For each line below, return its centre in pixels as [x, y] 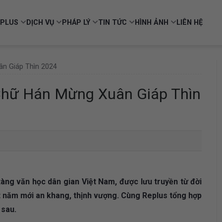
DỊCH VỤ [40, 23]
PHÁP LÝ [76, 23]
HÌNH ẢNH [152, 23]
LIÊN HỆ [190, 23]
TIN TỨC [112, 23]
